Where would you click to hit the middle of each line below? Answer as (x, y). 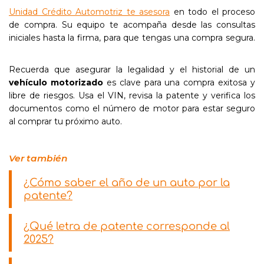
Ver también (38, 158)
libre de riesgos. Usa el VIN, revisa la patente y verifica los (132, 95)
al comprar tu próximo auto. (65, 121)
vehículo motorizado (56, 82)
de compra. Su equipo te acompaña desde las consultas (132, 25)
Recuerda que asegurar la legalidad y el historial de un (132, 70)
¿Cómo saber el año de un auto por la (127, 183)
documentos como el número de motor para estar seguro (132, 108)
